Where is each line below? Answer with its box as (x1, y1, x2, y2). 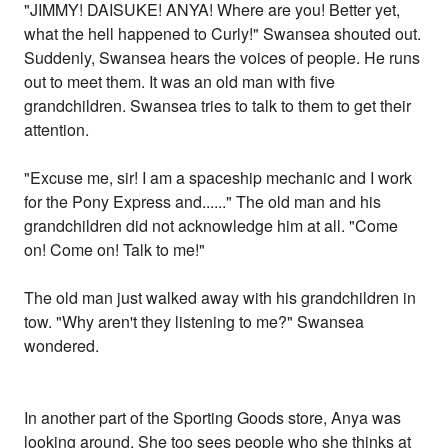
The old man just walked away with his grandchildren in (24, 286, 417, 310)
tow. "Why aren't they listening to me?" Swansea (24, 310, 365, 334)
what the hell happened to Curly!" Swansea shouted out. (24, 22, 422, 46)
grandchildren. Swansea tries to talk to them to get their (24, 94, 412, 118)
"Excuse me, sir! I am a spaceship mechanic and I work (24, 166, 413, 190)
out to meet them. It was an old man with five (24, 70, 336, 94)
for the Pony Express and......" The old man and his (24, 190, 382, 214)
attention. (24, 118, 90, 142)
